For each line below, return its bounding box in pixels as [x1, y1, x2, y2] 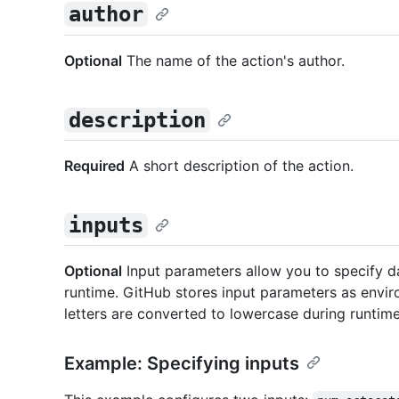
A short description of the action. [125, 156, 354, 175]
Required [64, 156, 125, 175]
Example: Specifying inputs [64, 352, 299, 374]
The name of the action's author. [122, 51, 345, 69]
